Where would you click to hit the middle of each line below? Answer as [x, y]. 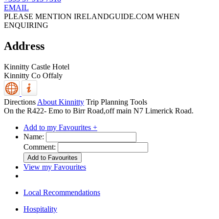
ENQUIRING [26, 25]
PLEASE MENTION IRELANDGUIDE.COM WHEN [92, 17]
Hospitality [40, 209]
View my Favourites [55, 167]
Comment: [40, 147]
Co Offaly [47, 75]
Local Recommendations [62, 192]
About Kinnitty [61, 102]
